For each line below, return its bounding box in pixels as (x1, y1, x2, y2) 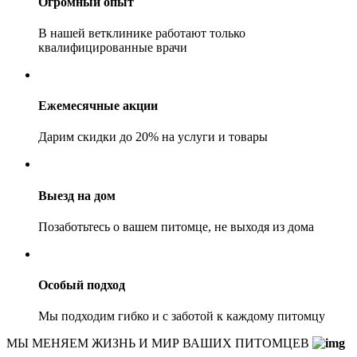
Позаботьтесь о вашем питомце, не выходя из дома (38, 219, 314, 233)
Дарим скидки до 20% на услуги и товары (38, 130, 268, 144)
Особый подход (38, 278, 125, 292)
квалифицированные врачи (38, 40, 187, 54)
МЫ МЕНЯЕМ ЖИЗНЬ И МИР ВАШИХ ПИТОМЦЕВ (6, 336, 312, 351)
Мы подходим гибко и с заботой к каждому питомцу (38, 309, 325, 324)
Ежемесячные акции (38, 99, 158, 113)
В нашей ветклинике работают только (38, 25, 245, 40)
